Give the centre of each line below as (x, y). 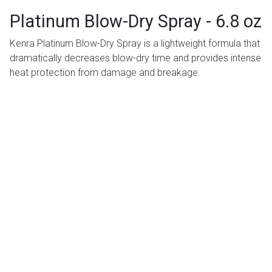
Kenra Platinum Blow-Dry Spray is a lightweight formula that (135, 44)
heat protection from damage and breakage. (105, 73)
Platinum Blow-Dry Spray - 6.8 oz (136, 22)
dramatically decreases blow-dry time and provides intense (135, 58)
